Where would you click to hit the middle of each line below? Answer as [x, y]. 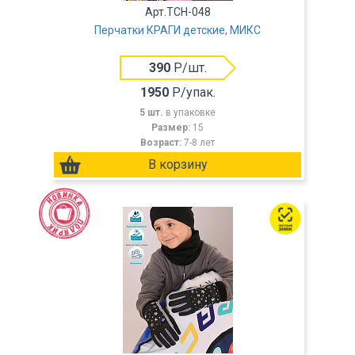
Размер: [172, 128]
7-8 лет [199, 143]
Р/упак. [192, 92]
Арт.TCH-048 [177, 12]
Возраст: [162, 143]
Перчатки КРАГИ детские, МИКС [177, 30]
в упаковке [191, 113]
